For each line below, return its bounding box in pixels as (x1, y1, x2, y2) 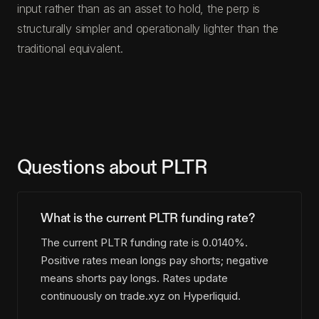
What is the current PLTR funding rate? (41, 209, 255, 226)
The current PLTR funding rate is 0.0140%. (41, 236, 248, 250)
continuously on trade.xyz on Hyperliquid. (41, 289, 241, 303)
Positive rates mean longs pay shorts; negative (41, 253, 268, 268)
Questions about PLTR (17, 155, 208, 180)
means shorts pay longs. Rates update (41, 271, 228, 286)
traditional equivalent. (17, 41, 123, 56)
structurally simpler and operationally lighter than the (17, 21, 279, 36)
